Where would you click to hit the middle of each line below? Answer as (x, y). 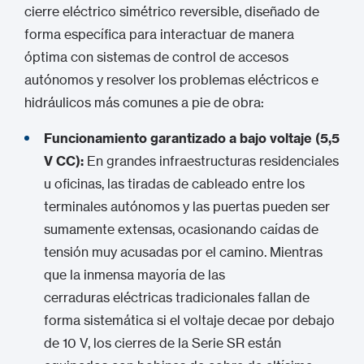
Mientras (295, 252)
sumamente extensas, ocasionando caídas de (181, 229)
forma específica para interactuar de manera (159, 34)
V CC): (64, 161)
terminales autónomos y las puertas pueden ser (187, 206)
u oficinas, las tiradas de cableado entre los (174, 184)
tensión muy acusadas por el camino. (155, 252)
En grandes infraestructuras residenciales (211, 161)
